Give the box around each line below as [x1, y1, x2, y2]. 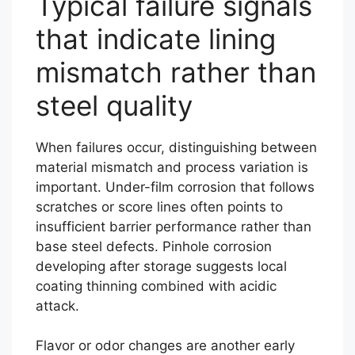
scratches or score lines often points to [36, 198, 283, 215]
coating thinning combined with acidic [36, 277, 277, 294]
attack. [36, 297, 79, 314]
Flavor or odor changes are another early [36, 338, 295, 353]
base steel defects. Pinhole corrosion [36, 238, 272, 254]
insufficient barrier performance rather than [36, 218, 311, 235]
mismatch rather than [36, 55, 316, 89]
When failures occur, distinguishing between [36, 139, 317, 155]
